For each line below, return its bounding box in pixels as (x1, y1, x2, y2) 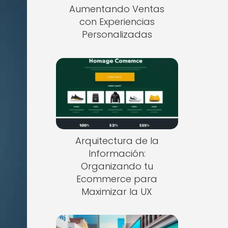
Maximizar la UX (81, 185, 153, 198)
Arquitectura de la (75, 134, 159, 147)
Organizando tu (80, 159, 153, 173)
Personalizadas (81, 28, 152, 41)
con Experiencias (79, 15, 155, 28)
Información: (88, 147, 146, 160)
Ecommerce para (76, 172, 158, 185)
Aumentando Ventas (69, 3, 165, 15)
